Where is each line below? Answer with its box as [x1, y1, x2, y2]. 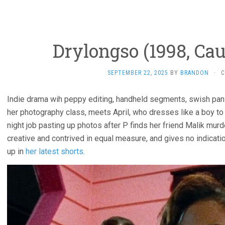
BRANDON [180, 69, 209, 76]
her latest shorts [26, 147, 83, 156]
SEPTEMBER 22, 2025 [107, 69, 168, 76]
